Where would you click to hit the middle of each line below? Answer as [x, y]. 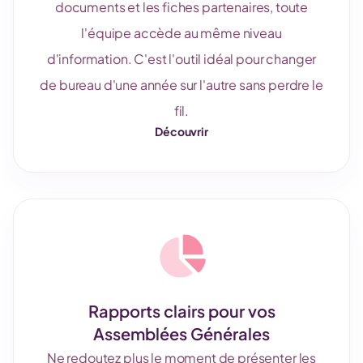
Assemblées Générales [181, 333]
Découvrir [181, 131]
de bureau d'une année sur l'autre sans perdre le [181, 85]
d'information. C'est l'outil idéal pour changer [181, 59]
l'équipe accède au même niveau [181, 33]
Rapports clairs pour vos [181, 311]
